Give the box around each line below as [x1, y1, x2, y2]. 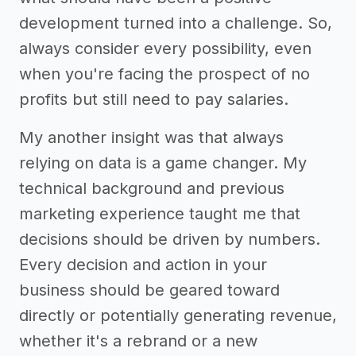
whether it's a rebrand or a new [19, 331, 257, 350]
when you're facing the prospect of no [19, 64, 310, 83]
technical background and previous [19, 179, 284, 198]
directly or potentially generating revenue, [19, 306, 337, 325]
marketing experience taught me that [19, 204, 300, 223]
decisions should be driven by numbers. [19, 230, 320, 249]
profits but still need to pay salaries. [19, 90, 288, 109]
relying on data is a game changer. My [19, 153, 307, 172]
